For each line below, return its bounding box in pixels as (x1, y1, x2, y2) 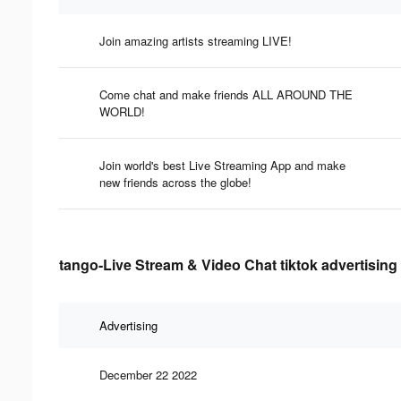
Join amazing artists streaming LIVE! (99, 31, 292, 49)
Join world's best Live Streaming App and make (99, 156, 346, 174)
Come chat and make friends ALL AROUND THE (99, 85, 353, 103)
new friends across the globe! (99, 173, 252, 191)
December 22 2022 (99, 365, 197, 383)
